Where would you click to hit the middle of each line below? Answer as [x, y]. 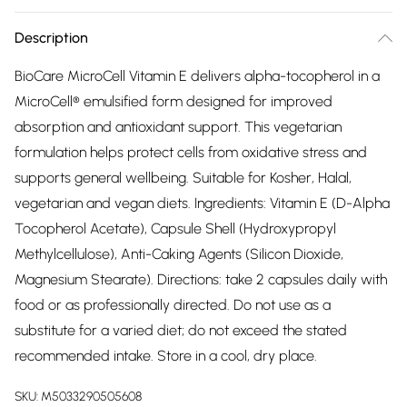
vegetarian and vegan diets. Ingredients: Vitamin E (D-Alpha [202, 203]
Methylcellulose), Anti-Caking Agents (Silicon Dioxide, [179, 254]
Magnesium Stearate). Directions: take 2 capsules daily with [201, 279]
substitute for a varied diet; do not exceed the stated [181, 330]
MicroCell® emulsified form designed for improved [174, 101]
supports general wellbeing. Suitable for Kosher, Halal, [183, 178]
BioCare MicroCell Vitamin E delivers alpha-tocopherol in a [197, 76]
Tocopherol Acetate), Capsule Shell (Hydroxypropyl [175, 228]
